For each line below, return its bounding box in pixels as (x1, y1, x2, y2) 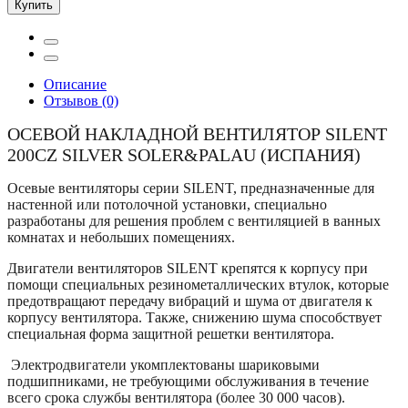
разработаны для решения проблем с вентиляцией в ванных (7, 212, 381, 229)
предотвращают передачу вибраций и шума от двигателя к (7, 292, 372, 309)
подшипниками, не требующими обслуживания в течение (7, 372, 369, 389)
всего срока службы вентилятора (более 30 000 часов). (7, 389, 345, 405)
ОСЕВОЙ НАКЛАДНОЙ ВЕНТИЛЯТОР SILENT (7, 123, 387, 144)
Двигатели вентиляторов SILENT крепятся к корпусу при (7, 260, 368, 276)
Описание (44, 76, 107, 92)
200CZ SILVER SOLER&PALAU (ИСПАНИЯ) (7, 144, 361, 165)
